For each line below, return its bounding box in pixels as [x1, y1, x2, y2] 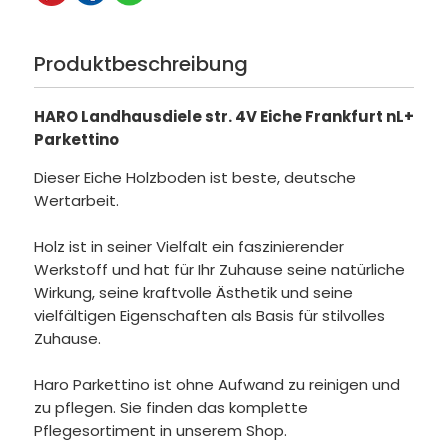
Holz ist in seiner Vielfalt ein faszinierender [33, 236, 344, 257]
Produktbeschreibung [33, 50, 248, 79]
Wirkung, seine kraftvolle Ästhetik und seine [33, 282, 353, 303]
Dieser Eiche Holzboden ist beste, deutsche [33, 167, 356, 188]
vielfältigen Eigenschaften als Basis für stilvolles [33, 305, 385, 326]
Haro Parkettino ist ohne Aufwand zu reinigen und [33, 374, 400, 395]
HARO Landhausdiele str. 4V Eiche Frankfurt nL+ [33, 106, 414, 127]
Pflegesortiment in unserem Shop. [33, 420, 287, 441]
